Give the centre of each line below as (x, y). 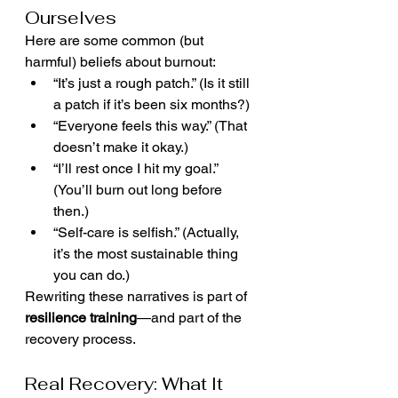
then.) (71, 211)
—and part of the (191, 318)
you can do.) (92, 275)
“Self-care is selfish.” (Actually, (148, 232)
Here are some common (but (116, 40)
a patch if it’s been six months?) (151, 104)
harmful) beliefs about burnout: (120, 62)
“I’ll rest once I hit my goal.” (137, 168)
